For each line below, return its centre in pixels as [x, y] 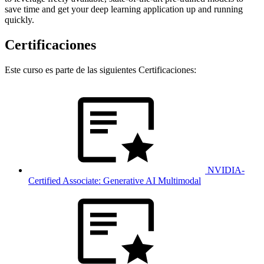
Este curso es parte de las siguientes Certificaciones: [100, 70]
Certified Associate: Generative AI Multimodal [115, 180]
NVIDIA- [225, 170]
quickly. [19, 19]
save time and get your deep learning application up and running [124, 9]
